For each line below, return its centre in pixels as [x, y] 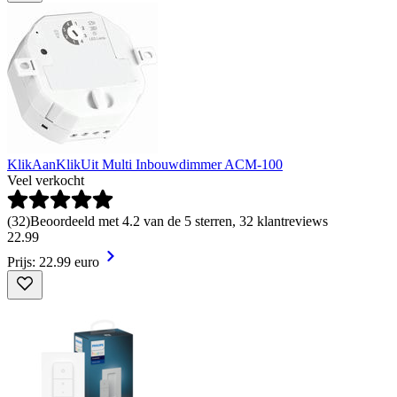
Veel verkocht [46, 180]
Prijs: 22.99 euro [53, 261]
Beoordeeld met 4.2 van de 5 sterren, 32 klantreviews [179, 221]
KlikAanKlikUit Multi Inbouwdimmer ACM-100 [145, 164]
